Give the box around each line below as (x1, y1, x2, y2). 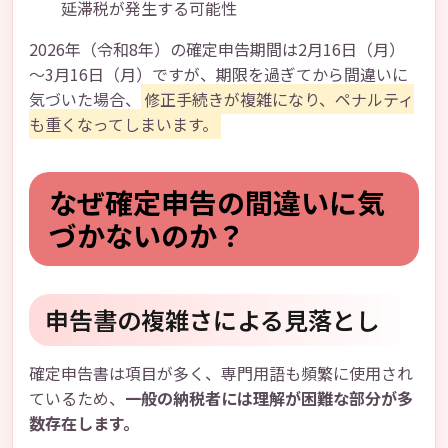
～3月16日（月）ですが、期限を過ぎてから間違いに (29, 62, 408, 86)
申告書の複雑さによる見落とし (45, 302, 380, 337)
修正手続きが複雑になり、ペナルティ (144, 87, 414, 111)
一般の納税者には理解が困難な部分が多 (125, 386, 413, 410)
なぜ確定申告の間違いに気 (49, 182, 385, 222)
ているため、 (29, 386, 125, 410)
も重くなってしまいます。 (29, 112, 218, 136)
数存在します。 (29, 411, 139, 435)
